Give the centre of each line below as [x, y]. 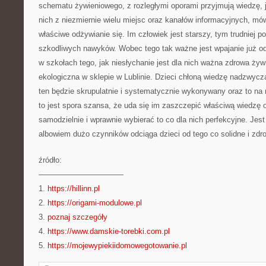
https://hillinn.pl [74, 189]
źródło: [50, 160]
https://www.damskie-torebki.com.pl [109, 231]
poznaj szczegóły [77, 217]
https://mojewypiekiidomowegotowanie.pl [117, 246]
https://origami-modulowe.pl [95, 203]
